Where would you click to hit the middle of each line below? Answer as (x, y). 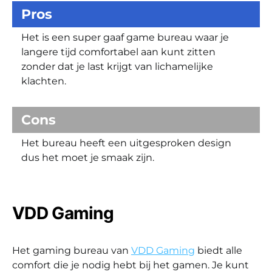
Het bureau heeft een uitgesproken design (126, 143)
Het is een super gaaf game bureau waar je (125, 37)
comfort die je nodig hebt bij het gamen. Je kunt (131, 265)
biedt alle (219, 250)
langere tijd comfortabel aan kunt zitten (118, 52)
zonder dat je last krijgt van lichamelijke (117, 66)
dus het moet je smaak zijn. (88, 157)
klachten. (44, 81)
